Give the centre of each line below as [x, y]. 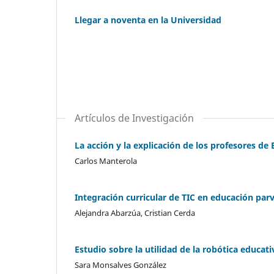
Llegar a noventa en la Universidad [148, 20]
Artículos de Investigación [134, 118]
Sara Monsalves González [120, 265]
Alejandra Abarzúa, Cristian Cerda [135, 213]
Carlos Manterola [106, 161]
